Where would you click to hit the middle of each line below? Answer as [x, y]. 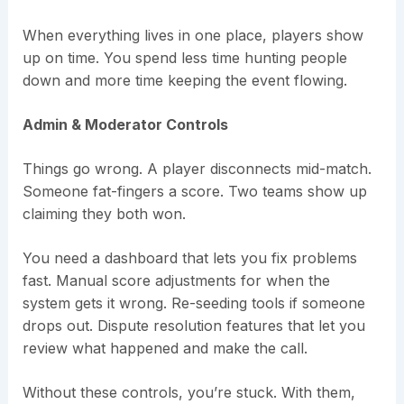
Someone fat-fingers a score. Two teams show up [194, 192]
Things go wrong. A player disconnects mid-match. [197, 169]
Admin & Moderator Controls [125, 125]
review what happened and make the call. [165, 349]
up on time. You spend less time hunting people [184, 58]
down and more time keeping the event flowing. [184, 81]
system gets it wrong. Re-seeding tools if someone [193, 303]
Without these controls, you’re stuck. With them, [188, 393]
